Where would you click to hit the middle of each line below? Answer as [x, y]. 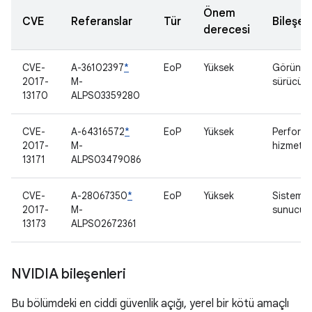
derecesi [227, 30]
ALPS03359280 [106, 95]
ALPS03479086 [106, 159]
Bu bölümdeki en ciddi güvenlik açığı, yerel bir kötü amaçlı [150, 304]
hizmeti [289, 146]
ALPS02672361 [104, 224]
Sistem [288, 196]
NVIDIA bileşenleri [69, 274]
